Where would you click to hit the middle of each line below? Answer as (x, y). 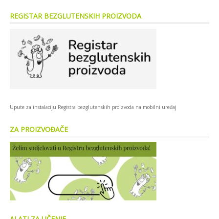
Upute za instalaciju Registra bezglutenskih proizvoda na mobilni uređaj (93, 107)
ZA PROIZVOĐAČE (39, 129)
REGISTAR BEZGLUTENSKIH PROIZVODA (76, 16)
